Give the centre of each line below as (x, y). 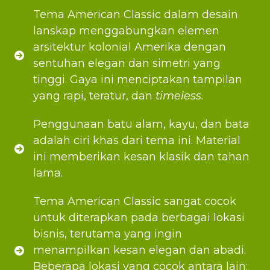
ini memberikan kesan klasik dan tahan (141, 157)
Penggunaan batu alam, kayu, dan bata (141, 124)
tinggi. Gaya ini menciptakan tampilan (138, 80)
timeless (178, 96)
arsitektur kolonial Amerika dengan (130, 47)
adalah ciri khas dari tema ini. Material (137, 141)
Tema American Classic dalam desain (136, 15)
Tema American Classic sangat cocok (135, 202)
